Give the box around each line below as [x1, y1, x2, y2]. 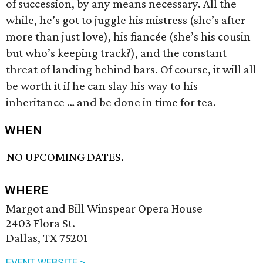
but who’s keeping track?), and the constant [6, 46, 227, 60]
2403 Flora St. [6, 216, 75, 231]
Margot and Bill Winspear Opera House [6, 201, 203, 216]
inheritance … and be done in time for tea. [6, 95, 216, 109]
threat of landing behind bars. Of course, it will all [6, 62, 257, 76]
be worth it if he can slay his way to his [6, 79, 198, 93]
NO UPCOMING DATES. [6, 150, 124, 164]
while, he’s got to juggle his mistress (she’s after [6, 13, 245, 27]
